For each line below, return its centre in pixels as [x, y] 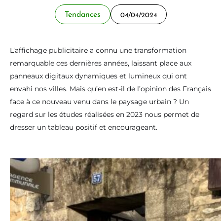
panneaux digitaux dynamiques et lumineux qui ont [98, 76]
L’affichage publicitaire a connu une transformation [98, 50]
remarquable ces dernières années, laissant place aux [101, 63]
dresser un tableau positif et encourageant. [84, 127]
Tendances [82, 13]
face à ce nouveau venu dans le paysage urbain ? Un [99, 102]
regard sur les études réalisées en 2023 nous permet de [105, 114]
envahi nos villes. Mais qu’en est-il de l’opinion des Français [110, 89]
